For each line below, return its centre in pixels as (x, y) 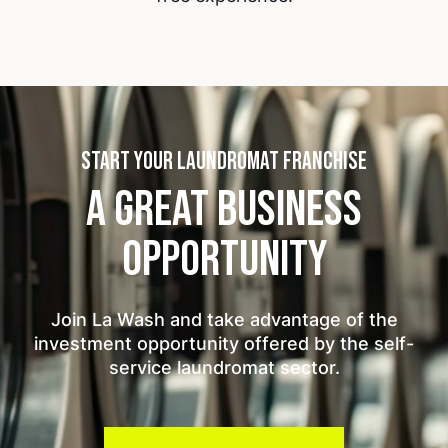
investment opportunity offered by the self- (224, 343)
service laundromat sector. (224, 367)
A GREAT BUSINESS (224, 209)
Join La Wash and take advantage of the (224, 319)
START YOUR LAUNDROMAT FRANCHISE (224, 162)
